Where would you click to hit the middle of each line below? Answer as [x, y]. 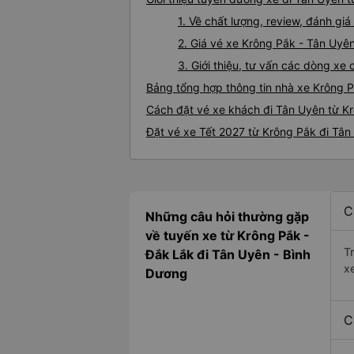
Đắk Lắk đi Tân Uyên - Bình [228, 255]
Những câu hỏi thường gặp [227, 217]
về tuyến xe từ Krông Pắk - [228, 236]
